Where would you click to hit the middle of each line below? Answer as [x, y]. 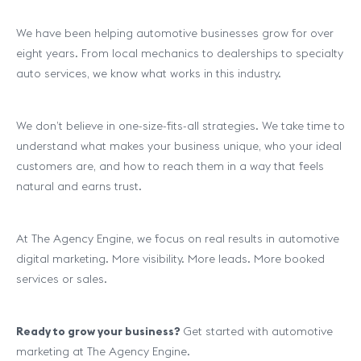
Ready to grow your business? [98, 331]
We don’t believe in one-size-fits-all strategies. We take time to [180, 126]
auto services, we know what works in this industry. [149, 73]
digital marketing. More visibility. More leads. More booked [170, 259]
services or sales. [62, 279]
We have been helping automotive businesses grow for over [175, 33]
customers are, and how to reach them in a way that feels [170, 166]
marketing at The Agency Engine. [103, 351]
